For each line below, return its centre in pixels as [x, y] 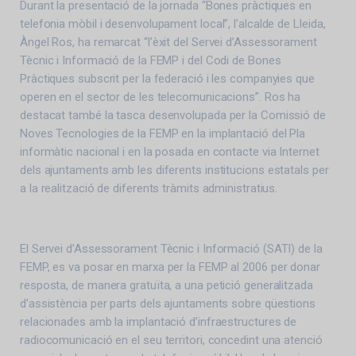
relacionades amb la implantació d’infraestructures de [159, 321]
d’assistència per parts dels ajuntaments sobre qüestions [168, 303]
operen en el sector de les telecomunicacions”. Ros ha [161, 97]
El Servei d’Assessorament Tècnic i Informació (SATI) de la [171, 248]
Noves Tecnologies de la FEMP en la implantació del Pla [163, 133]
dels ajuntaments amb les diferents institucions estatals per [174, 170]
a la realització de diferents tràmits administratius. [149, 188]
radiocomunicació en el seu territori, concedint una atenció [171, 340]
